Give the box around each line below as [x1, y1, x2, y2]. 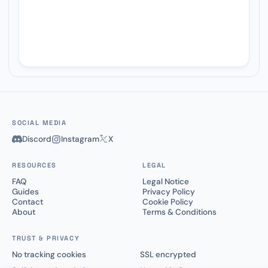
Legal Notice [142, 176, 189, 187]
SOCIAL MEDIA [12, 118, 67, 127]
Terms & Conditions [142, 207, 217, 218]
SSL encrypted [140, 249, 196, 260]
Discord [22, 134, 51, 145]
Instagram [61, 134, 99, 145]
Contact [12, 197, 43, 208]
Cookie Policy [142, 197, 193, 208]
